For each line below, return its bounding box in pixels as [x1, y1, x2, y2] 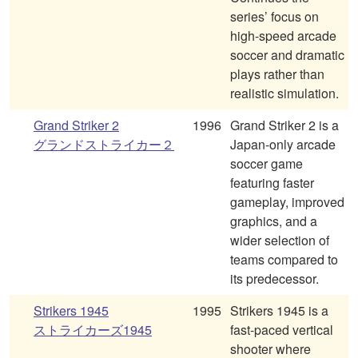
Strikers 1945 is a [230, 301, 328, 320]
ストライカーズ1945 [34, 320, 152, 340]
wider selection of [230, 231, 329, 250]
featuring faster [230, 173, 314, 193]
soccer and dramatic [230, 46, 344, 65]
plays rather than [230, 65, 324, 84]
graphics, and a [230, 212, 317, 231]
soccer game [230, 154, 303, 173]
